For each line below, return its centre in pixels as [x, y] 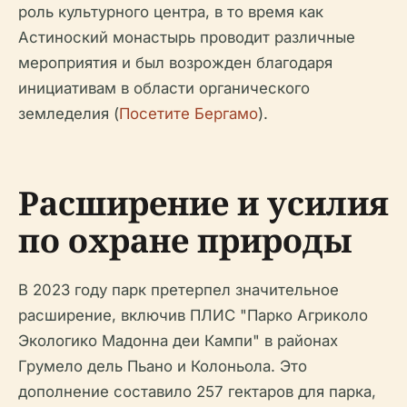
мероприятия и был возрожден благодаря [175, 63]
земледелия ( [69, 114]
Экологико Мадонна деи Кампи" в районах [178, 341]
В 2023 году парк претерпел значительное [179, 290]
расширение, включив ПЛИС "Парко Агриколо [193, 316]
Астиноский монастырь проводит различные [187, 38]
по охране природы [185, 241]
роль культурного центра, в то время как [171, 12]
